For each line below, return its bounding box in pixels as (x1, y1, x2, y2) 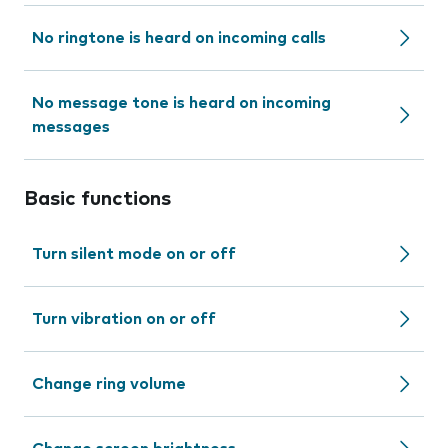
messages (32, 119, 110, 135)
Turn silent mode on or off (32, 246, 236, 262)
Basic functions (24, 189, 171, 209)
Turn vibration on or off (32, 311, 216, 327)
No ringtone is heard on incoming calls (32, 30, 326, 46)
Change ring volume (32, 376, 186, 392)
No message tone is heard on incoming (32, 95, 331, 111)
